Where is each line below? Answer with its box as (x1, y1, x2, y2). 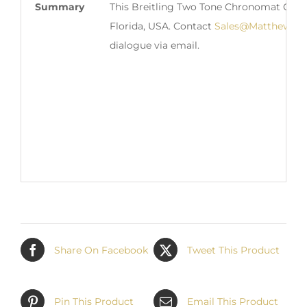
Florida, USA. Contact (109, 20, 214, 33)
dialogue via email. (109, 39, 199, 52)
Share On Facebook (54, 243, 148, 256)
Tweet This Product (187, 243, 280, 256)
